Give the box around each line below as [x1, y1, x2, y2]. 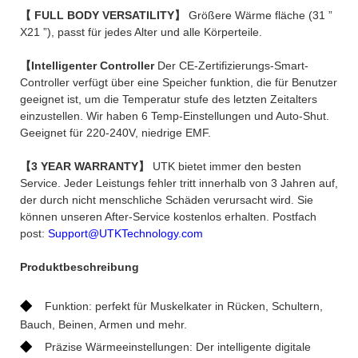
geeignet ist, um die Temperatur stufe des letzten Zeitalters [20, 92, 317, 105]
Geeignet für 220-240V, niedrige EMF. [20, 125, 211, 139]
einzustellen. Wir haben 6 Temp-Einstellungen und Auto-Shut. [20, 109, 329, 122]
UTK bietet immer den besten [153, 159, 301, 173]
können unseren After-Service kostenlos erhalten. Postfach [20, 209, 316, 223]
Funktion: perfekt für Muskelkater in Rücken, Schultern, [45, 299, 323, 312]
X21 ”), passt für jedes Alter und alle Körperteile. [20, 25, 262, 38]
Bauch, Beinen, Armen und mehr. [20, 317, 187, 331]
